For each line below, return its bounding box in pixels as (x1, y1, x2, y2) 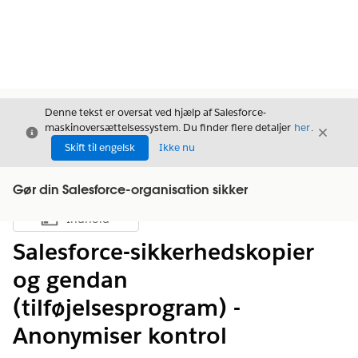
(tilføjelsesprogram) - (13, 293, 241, 322)
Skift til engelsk (65, 141, 135, 154)
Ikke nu (159, 141, 195, 154)
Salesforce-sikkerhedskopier (13, 237, 314, 266)
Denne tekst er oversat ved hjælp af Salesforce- (45, 105, 266, 119)
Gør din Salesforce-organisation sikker (13, 185, 248, 197)
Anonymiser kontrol (13, 321, 227, 350)
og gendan (13, 265, 128, 294)
